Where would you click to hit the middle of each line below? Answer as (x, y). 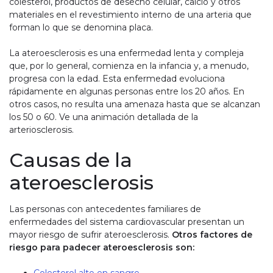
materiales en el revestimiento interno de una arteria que (130, 15)
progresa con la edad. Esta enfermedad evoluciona (117, 79)
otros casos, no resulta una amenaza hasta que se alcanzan (135, 105)
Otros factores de (212, 235)
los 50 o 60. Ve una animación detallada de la (104, 117)
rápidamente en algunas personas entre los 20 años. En (127, 92)
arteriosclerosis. (43, 130)
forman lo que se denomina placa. (81, 28)
